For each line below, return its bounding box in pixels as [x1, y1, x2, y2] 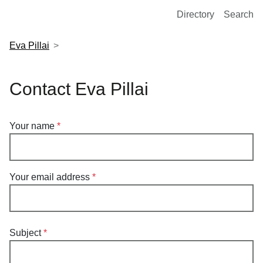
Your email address [9, 172, 90, 182]
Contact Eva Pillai [9, 79, 149, 99]
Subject [9, 228, 41, 238]
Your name [9, 121, 55, 131]
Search [224, 9, 254, 19]
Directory [177, 9, 214, 19]
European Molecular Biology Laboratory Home [9, 6, 203, 16]
